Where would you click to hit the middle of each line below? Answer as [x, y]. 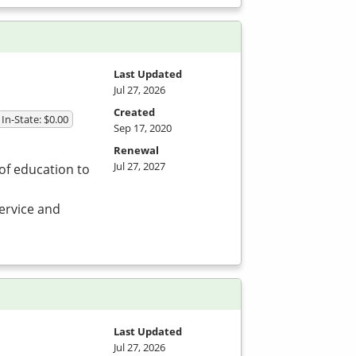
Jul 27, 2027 [139, 166]
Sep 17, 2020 [143, 128]
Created [134, 112]
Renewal [136, 150]
